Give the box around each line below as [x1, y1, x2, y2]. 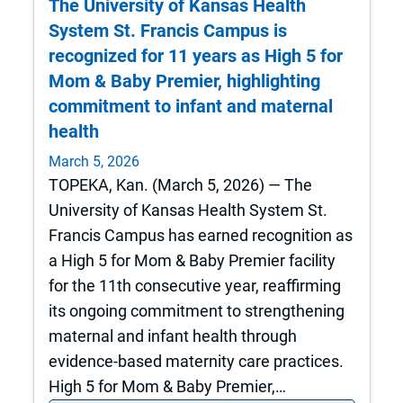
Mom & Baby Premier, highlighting [48, 70, 320, 93]
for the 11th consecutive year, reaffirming [48, 275, 341, 295]
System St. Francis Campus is [48, 20, 287, 42]
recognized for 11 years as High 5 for [48, 45, 343, 67]
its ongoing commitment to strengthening [48, 300, 345, 320]
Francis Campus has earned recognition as [48, 225, 353, 245]
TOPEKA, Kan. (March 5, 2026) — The [48, 175, 312, 194]
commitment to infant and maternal [48, 95, 333, 118]
